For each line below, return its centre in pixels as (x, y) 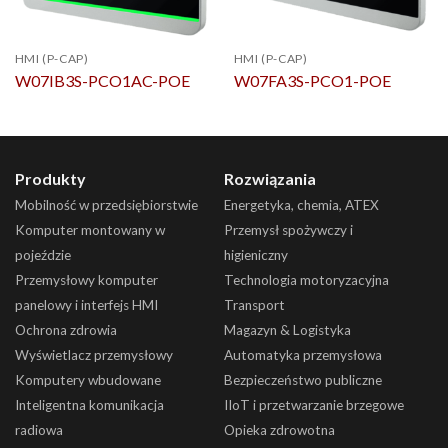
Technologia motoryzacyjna (306, 280)
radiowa (38, 430)
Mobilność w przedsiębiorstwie (106, 205)
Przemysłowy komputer (86, 280)
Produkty (50, 179)
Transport (254, 305)
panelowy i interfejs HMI (86, 305)
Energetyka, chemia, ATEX (301, 205)
